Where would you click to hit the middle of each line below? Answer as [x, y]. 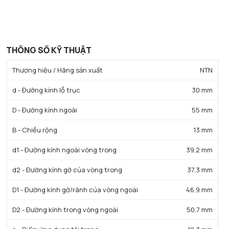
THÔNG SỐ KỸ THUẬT [49, 50]
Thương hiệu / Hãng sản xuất [58, 70]
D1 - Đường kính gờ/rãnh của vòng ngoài [75, 189]
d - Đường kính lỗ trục [46, 90]
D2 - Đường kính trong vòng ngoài [65, 209]
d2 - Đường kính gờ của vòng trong [67, 169]
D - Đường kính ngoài [45, 110]
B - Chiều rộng [35, 130]
